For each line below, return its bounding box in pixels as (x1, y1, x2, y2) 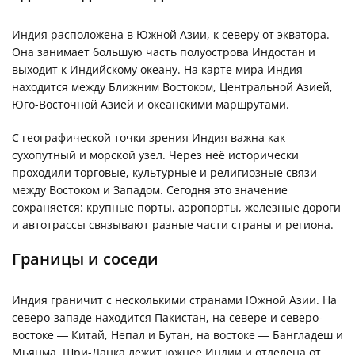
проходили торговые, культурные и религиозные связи (12, 164, 317, 180)
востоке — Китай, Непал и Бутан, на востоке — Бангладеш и (12, 326, 343, 342)
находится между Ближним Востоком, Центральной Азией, (12, 78, 333, 94)
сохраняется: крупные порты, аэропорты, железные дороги (12, 199, 341, 215)
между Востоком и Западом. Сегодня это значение (12, 181, 288, 197)
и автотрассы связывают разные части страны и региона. (12, 216, 334, 232)
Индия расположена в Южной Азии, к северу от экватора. (12, 26, 330, 42)
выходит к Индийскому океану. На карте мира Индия (12, 61, 303, 77)
